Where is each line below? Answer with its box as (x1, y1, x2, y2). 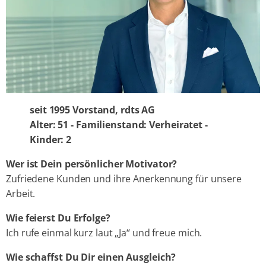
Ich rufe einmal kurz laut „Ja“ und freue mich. (6, 226, 202, 240)
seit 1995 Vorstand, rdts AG (30, 103, 156, 117)
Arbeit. (6, 187, 36, 201)
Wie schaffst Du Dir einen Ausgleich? (6, 251, 176, 264)
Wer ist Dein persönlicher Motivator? (6, 157, 178, 171)
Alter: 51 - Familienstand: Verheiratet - (30, 118, 208, 132)
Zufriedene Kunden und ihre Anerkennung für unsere (6, 172, 242, 186)
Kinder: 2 (30, 133, 72, 147)
